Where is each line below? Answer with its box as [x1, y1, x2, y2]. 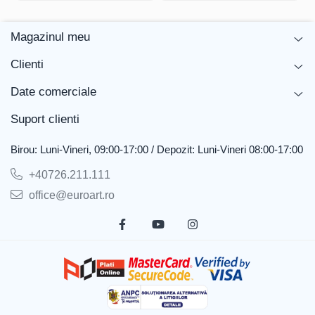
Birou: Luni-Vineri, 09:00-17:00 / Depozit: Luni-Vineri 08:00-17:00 [11, 143, 303, 156]
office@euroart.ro [26, 189, 115, 202]
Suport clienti [11, 112, 79, 127]
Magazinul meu [11, 30, 90, 44]
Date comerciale [11, 85, 96, 99]
